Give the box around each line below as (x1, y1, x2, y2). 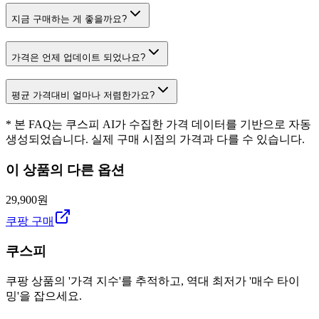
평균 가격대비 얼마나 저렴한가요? (11, 90, 155, 101)
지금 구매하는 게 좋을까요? (11, 14, 127, 25)
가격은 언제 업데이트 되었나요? (11, 51, 145, 63)
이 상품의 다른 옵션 (6, 162, 125, 177)
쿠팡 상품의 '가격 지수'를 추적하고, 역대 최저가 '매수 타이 (6, 275, 300, 288)
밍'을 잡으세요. (6, 290, 82, 303)
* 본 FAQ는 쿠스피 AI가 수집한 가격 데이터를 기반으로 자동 (6, 118, 311, 131)
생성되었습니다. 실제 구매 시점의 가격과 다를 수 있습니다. (6, 133, 305, 146)
